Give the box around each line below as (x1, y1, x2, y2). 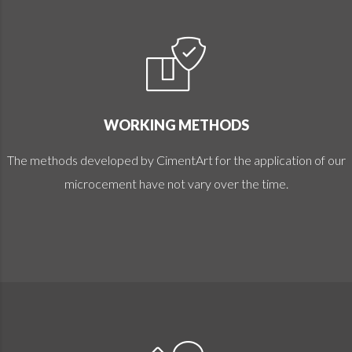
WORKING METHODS (103, 115, 249, 134)
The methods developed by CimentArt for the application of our (6, 152, 346, 167)
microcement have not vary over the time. (64, 175, 288, 191)
